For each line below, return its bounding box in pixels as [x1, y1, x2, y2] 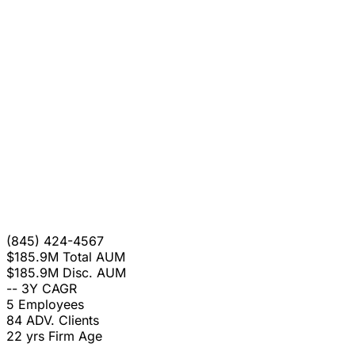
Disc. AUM [63, 265, 126, 281]
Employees [18, 296, 84, 313]
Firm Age [48, 328, 102, 345]
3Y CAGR [21, 281, 77, 297]
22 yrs [6, 328, 44, 345]
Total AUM [63, 249, 125, 265]
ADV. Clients [26, 312, 99, 329]
